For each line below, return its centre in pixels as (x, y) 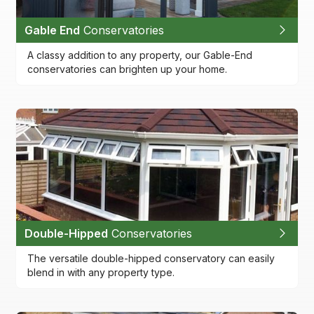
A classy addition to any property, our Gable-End (140, 55)
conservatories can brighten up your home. (128, 69)
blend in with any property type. (101, 272)
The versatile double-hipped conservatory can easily (151, 258)
